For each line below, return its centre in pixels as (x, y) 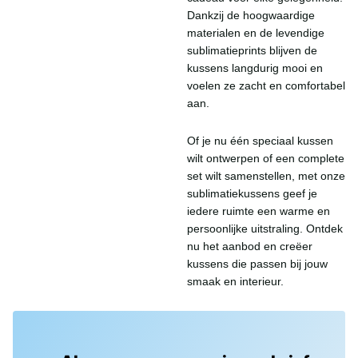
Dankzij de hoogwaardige (251, 15)
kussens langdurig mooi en (255, 68)
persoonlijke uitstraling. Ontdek (265, 229)
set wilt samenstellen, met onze (266, 176)
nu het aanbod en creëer (250, 247)
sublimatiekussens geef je (252, 194)
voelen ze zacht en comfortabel (266, 85)
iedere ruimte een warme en (259, 211)
